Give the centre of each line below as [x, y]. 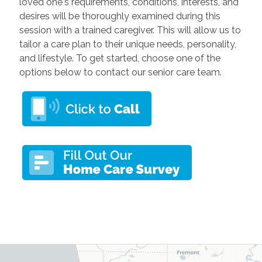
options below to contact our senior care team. [120, 72]
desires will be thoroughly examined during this [120, 16]
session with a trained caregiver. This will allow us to [130, 30]
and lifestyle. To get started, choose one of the [120, 58]
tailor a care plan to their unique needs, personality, [127, 44]
